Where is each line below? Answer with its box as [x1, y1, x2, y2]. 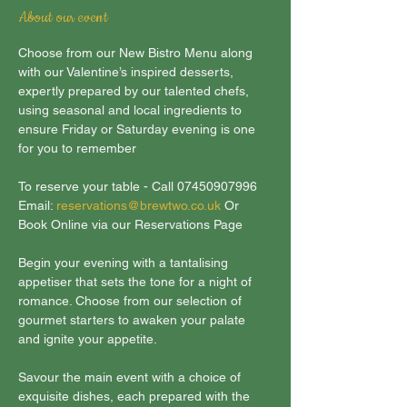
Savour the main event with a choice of [18, 370, 244, 384]
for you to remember [18, 141, 136, 155]
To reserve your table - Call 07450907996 [18, 179, 261, 194]
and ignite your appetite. [18, 332, 157, 346]
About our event [18, 7, 108, 27]
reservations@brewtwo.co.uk [56, 198, 221, 213]
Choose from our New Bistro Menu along [18, 45, 256, 60]
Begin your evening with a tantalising [18, 255, 232, 270]
